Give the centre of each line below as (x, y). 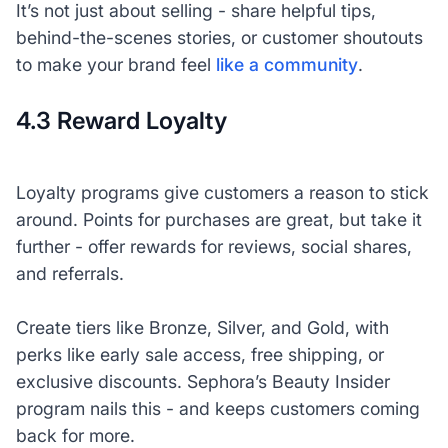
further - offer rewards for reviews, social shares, (213, 246)
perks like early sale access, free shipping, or (199, 354)
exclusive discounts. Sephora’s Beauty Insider (202, 381)
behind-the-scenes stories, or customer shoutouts (219, 38)
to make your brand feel (115, 65)
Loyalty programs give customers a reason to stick (222, 192)
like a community (286, 65)
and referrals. (69, 273)
